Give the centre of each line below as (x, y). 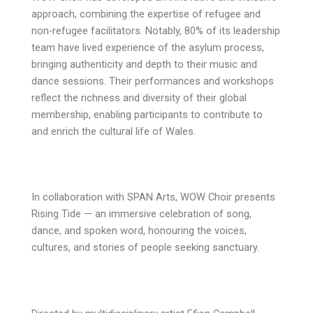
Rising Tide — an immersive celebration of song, (141, 214)
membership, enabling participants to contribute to (147, 114)
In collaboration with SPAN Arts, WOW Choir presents (153, 197)
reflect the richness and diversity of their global (139, 97)
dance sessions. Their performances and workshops (152, 81)
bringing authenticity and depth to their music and (144, 64)
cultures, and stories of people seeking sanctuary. (145, 248)
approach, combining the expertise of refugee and (146, 14)
